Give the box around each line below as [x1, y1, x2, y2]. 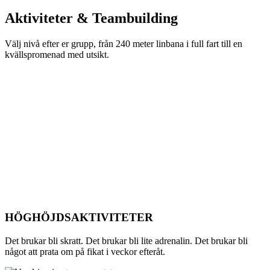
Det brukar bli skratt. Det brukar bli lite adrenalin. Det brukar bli [5, 236, 248, 246]
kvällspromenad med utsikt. [5, 49, 109, 60]
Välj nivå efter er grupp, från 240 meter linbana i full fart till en [5, 38, 242, 49]
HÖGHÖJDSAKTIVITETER [5, 211, 153, 224]
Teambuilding [92, 10, 178, 26]
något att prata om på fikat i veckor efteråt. [5, 246, 165, 257]
